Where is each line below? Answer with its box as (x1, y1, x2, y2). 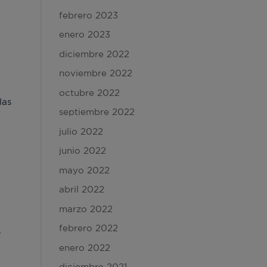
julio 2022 (58, 126, 103, 136)
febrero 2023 (58, 10, 118, 20)
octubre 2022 (58, 87, 120, 98)
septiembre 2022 (58, 107, 135, 117)
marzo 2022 (58, 203, 113, 214)
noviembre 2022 (58, 68, 132, 78)
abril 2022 (58, 184, 104, 194)
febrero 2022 (58, 223, 118, 233)
